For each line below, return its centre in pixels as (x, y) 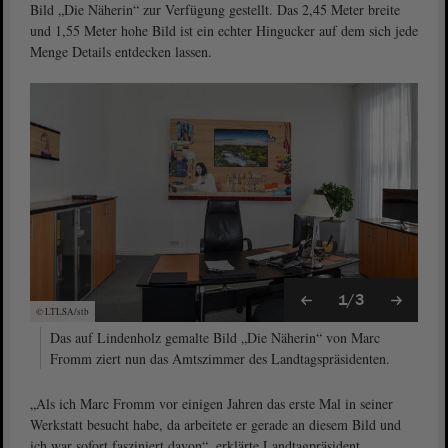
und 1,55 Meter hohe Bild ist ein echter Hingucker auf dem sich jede (224, 30)
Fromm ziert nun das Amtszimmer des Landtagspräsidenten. (220, 358)
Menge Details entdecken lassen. (121, 51)
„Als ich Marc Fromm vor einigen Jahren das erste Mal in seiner (211, 403)
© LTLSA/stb (62, 311)
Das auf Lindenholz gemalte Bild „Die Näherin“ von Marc (215, 337)
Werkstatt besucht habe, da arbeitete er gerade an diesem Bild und (215, 424)
